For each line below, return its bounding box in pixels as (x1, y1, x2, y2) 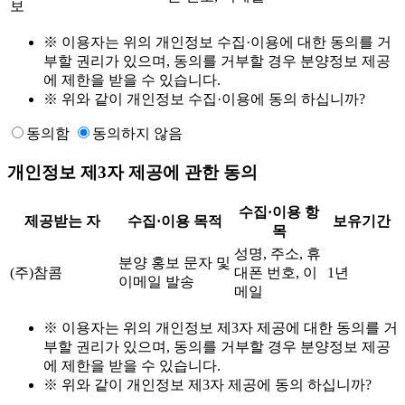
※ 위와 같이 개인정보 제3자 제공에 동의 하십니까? (43, 377, 372, 393)
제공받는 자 (24, 213, 100, 230)
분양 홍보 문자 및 (118, 255, 231, 271)
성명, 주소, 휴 (234, 246, 321, 262)
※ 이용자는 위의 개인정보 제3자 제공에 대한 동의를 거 (43, 320, 398, 336)
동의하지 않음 (92, 125, 183, 141)
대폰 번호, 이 (234, 265, 317, 281)
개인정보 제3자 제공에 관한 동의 (7, 162, 258, 182)
